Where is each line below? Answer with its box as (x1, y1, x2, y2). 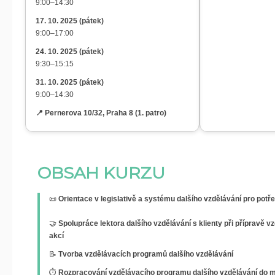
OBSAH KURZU (37, 163, 165, 183)
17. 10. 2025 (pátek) (36, 17, 104, 25)
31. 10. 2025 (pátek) (36, 78, 104, 87)
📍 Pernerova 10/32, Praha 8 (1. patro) (36, 109, 166, 117)
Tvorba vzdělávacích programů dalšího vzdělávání (58, 250, 233, 258)
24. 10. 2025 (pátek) (36, 47, 104, 56)
